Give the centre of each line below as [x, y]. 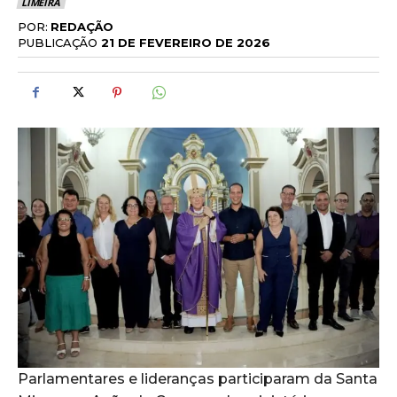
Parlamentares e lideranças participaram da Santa [198, 378]
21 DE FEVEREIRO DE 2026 [186, 42]
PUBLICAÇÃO [58, 42]
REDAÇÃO [82, 27]
